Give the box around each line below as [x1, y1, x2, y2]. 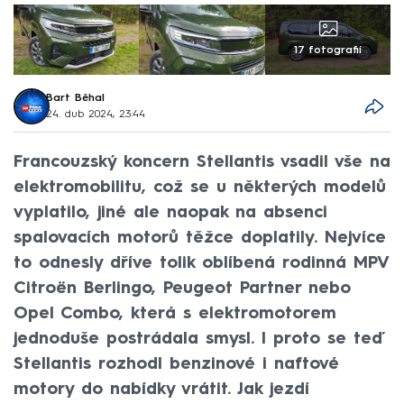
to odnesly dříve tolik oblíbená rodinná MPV [14, 254, 389, 271]
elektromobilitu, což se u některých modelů [14, 179, 386, 196]
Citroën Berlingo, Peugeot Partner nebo [14, 280, 351, 297]
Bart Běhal [46, 93, 106, 105]
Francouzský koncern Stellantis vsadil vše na [14, 153, 390, 170]
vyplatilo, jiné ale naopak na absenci [14, 204, 327, 221]
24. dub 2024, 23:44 [46, 109, 146, 121]
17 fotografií [293, 45, 362, 57]
